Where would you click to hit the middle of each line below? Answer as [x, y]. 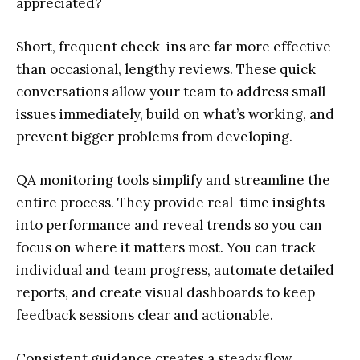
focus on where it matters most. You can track [166, 248]
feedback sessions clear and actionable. [145, 315]
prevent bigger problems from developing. [154, 137]
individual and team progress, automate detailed [175, 270]
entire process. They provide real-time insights [170, 203]
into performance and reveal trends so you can [169, 225]
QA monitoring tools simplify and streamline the [173, 180]
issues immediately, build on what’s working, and [175, 115]
